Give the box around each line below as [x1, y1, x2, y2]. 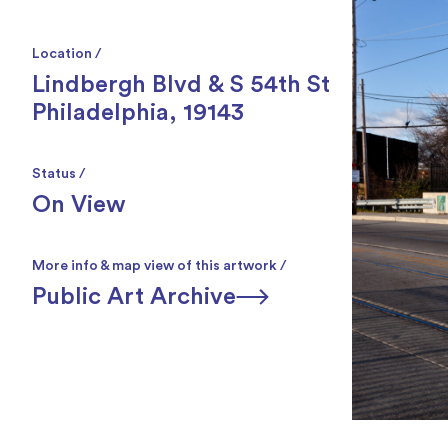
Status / [32, 167, 85, 181]
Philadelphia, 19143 [32, 101, 244, 125]
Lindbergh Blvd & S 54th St [32, 73, 330, 97]
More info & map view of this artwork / [32, 259, 286, 273]
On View [32, 193, 126, 217]
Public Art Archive [32, 285, 236, 309]
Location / [32, 47, 101, 61]
